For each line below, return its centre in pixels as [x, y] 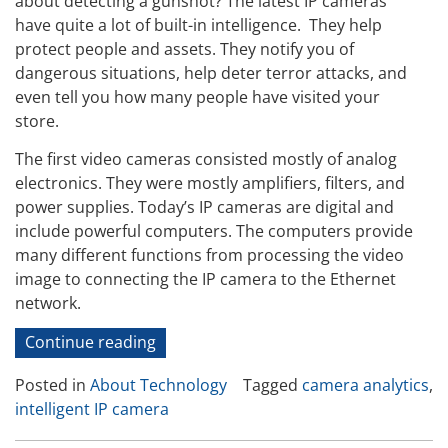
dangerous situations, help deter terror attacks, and [211, 72]
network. [48, 303]
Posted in [52, 384]
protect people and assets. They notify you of [184, 48]
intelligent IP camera [92, 408]
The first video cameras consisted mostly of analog [206, 159]
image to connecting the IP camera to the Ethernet [205, 279]
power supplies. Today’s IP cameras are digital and [204, 207]
